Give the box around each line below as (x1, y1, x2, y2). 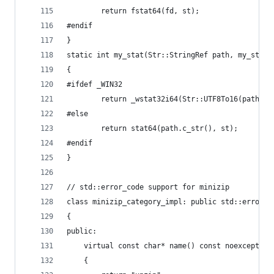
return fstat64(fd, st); (101, 7, 199, 15)
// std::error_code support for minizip (67, 183, 229, 191)
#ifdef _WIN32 (67, 80, 122, 89)
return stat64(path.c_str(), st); (101, 124, 238, 133)
